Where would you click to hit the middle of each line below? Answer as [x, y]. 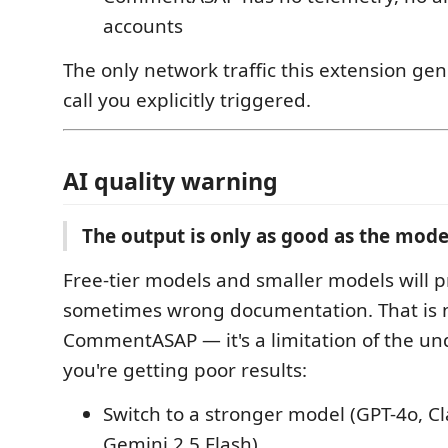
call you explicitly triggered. [187, 99]
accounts [143, 25]
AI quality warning [170, 181]
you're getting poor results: [185, 370]
